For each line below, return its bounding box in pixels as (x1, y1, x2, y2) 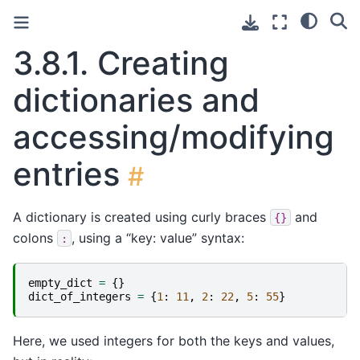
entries (13, 154, 120, 194)
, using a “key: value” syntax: (72, 229, 244, 246)
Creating (97, 43, 229, 83)
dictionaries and (13, 80, 260, 120)
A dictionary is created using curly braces (13, 208, 270, 225)
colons (13, 229, 57, 246)
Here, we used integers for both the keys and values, (13, 333, 334, 350)
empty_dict (28, 276, 92, 290)
